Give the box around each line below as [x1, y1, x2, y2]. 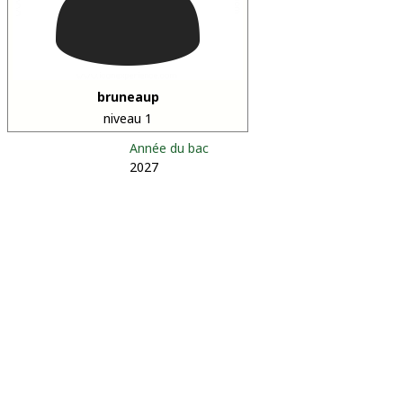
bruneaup [96, 88, 159, 105]
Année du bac [130, 139, 209, 157]
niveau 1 [103, 110, 152, 127]
